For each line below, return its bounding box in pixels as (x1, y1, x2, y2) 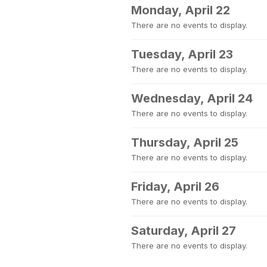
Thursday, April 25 (131, 135, 238, 150)
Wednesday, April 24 (131, 91, 253, 105)
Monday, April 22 (131, 3, 230, 17)
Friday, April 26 (131, 179, 219, 194)
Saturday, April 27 (131, 223, 236, 238)
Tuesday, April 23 (131, 47, 233, 61)
